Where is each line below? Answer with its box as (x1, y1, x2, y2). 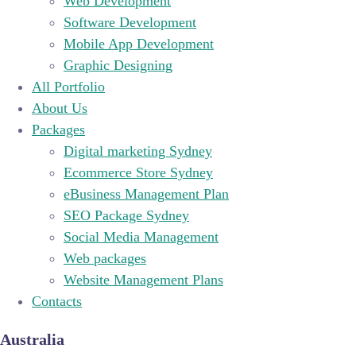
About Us (32, 99, 87, 116)
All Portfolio (32, 78, 105, 95)
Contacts (32, 292, 82, 309)
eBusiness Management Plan (64, 185, 229, 202)
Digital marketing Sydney (64, 142, 212, 159)
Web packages (64, 250, 146, 266)
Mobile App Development (64, 35, 214, 52)
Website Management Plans (64, 271, 223, 288)
